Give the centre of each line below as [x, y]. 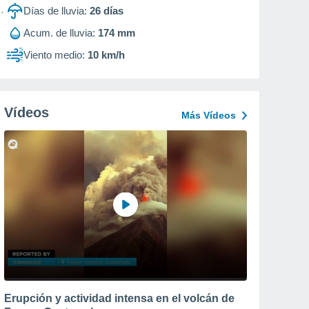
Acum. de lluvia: [59, 33]
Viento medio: [54, 55]
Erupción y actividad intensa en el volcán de [119, 298]
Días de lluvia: [55, 11]
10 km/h [106, 55]
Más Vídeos [209, 115]
